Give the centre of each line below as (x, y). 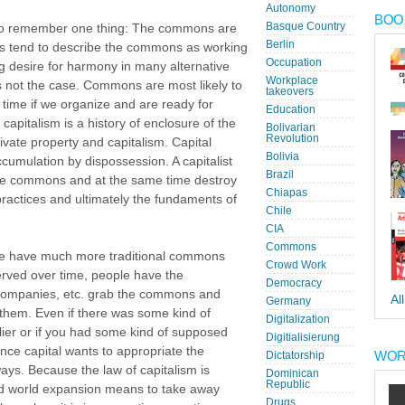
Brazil (280, 174)
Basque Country (306, 26)
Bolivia (283, 156)
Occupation (294, 62)
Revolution (292, 138)
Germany (288, 301)
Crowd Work (296, 265)
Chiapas (287, 193)
